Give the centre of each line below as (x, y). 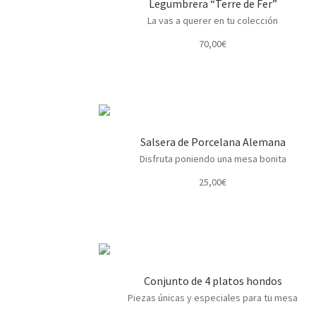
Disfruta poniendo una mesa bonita (213, 159)
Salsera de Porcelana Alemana (213, 142)
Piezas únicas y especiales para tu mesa (213, 298)
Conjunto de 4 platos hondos (213, 281)
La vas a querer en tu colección (213, 20)
